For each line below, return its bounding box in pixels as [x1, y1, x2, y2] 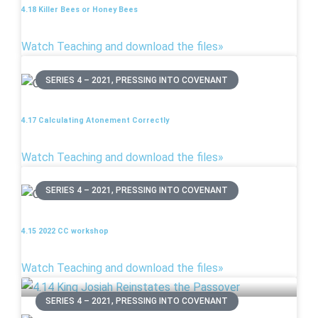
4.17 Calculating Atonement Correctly [21, 116, 169, 126]
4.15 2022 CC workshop [21, 226, 109, 236]
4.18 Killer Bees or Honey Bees [21, 5, 138, 15]
